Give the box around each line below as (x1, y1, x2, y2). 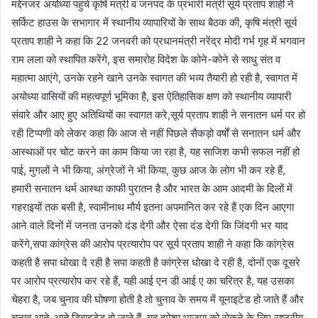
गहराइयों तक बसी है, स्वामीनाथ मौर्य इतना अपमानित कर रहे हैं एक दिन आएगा (11, 199, 294, 214)
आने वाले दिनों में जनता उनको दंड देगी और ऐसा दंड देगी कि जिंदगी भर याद (11, 218, 288, 232)
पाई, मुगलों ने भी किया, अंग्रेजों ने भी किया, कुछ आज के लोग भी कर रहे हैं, (11, 163, 285, 177)
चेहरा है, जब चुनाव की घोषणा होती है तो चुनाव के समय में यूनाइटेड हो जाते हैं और (11, 292, 304, 306)
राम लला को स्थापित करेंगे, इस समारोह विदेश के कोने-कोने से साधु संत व (11, 52, 280, 66)
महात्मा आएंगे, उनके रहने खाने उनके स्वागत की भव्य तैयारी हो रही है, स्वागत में (11, 70, 297, 84)
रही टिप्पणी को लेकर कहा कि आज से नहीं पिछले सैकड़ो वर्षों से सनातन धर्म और (11, 126, 301, 140)
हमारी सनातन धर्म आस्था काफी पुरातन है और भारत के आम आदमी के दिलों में (11, 181, 292, 195)
